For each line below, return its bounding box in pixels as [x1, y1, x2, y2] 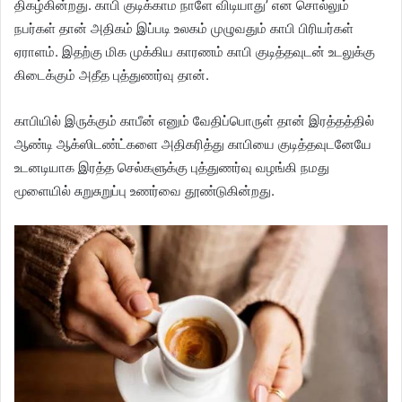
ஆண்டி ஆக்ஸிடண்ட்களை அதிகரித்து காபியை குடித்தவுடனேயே [14, 135, 371, 153]
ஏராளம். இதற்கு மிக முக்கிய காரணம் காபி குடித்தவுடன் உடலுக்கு [14, 43, 375, 60]
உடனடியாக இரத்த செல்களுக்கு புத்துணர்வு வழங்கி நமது [14, 159, 329, 176]
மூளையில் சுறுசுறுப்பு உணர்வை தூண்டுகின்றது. [14, 182, 275, 199]
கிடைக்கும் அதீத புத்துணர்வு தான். [14, 66, 209, 83]
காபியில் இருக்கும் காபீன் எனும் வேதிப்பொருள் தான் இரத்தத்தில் [14, 112, 374, 129]
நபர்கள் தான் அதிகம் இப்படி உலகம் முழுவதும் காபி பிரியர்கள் [14, 20, 354, 37]
